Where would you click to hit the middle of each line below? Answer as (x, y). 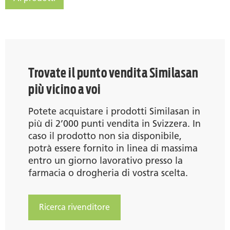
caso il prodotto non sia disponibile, (105, 136)
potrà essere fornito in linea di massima (113, 148)
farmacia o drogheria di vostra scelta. (108, 173)
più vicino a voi (64, 89)
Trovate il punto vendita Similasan (113, 72)
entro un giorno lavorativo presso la (106, 160)
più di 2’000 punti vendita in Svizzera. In (114, 123)
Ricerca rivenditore (74, 207)
